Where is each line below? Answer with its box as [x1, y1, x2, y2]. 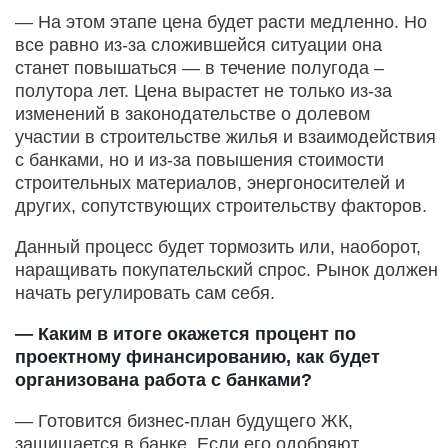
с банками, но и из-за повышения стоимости [15, 149, 384, 170]
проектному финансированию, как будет [15, 346, 380, 367]
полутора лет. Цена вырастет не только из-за [15, 80, 392, 101]
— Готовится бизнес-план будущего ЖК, [15, 410, 353, 431]
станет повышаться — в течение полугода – [15, 57, 384, 78]
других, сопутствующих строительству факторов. [15, 195, 427, 216]
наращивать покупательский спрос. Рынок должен [15, 259, 438, 280]
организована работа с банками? [15, 369, 312, 390]
